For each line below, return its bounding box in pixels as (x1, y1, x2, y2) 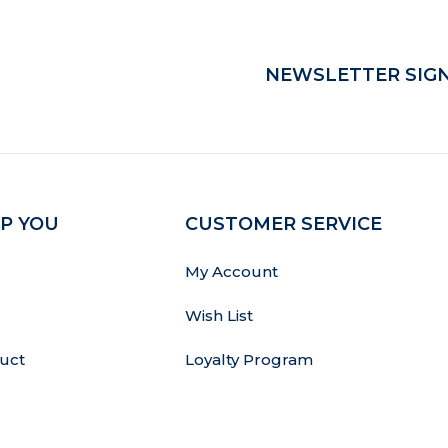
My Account (185, 262, 279, 281)
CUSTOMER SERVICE (185, 213, 383, 235)
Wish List (185, 306, 254, 325)
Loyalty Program (185, 350, 314, 369)
